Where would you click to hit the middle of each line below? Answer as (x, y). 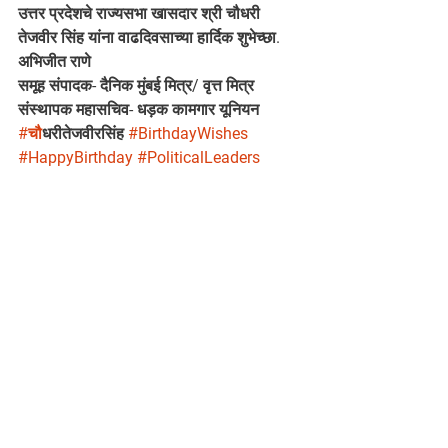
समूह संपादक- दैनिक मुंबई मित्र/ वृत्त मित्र (136, 85)
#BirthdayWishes (188, 133)
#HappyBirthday (75, 157)
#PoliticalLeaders (198, 157)
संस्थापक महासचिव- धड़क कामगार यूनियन (138, 109)
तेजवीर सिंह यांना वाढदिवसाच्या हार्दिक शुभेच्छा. (149, 37)
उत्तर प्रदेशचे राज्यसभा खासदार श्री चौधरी (141, 13)
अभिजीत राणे (54, 61)
